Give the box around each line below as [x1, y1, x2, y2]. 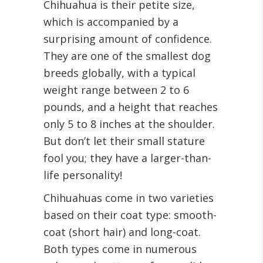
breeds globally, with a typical [43, 66, 195, 80]
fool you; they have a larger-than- [43, 151, 211, 165]
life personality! [43, 168, 122, 182]
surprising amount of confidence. [43, 32, 212, 46]
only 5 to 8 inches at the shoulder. [43, 117, 215, 131]
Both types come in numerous [43, 242, 197, 256]
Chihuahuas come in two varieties [43, 191, 214, 205]
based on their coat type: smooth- [43, 208, 217, 222]
